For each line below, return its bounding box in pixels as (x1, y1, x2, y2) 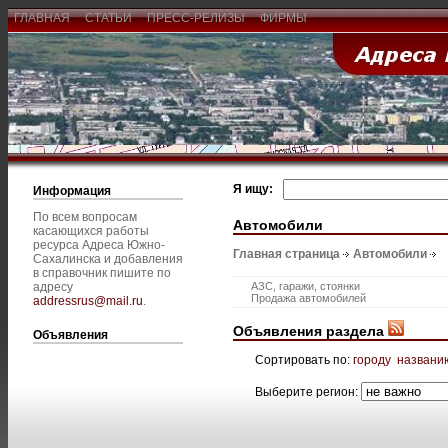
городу (353, 352, 391, 367)
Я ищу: (233, 182, 273, 196)
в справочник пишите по (33, 266, 171, 280)
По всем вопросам (33, 210, 137, 224)
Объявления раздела (233, 322, 388, 339)
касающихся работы (33, 224, 149, 238)
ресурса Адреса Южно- (33, 238, 165, 252)
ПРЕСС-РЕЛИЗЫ (141, 11, 251, 25)
